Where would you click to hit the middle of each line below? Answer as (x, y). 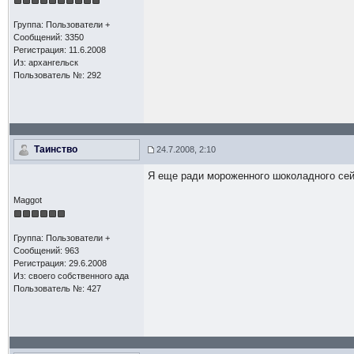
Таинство (55, 149)
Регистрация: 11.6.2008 (59, 50)
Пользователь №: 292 (57, 75)
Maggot (27, 200)
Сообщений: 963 (46, 250)
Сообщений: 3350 (48, 37)
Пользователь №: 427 (57, 288)
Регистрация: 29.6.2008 (60, 263)
